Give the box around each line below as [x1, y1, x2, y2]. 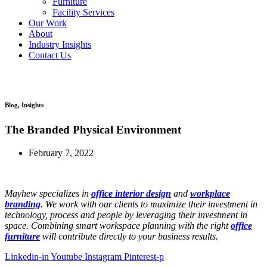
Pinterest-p [124, 252, 164, 262]
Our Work [29, 18, 67, 29]
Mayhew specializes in [5, 188, 91, 199]
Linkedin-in [5, 252, 49, 262]
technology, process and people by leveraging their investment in [5, 210, 247, 221]
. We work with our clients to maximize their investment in [41, 199, 257, 210]
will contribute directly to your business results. [40, 231, 218, 242]
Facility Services [52, 7, 114, 18]
